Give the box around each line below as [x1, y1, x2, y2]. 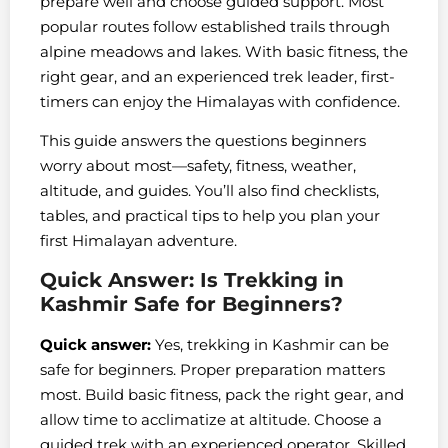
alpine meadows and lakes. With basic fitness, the [40, 41, 408, 61]
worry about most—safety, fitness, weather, [40, 156, 356, 176]
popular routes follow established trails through [40, 16, 390, 36]
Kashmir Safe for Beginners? [40, 291, 343, 316]
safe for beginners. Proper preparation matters [40, 359, 385, 379]
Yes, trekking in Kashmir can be [151, 334, 389, 354]
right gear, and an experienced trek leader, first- [40, 66, 395, 86]
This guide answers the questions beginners [40, 131, 366, 151]
